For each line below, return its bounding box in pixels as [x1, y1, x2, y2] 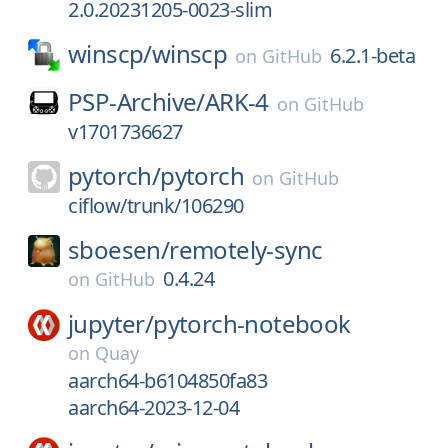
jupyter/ [68, 307, 154, 340]
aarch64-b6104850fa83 [68, 367, 267, 394]
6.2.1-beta [330, 42, 416, 69]
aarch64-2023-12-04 [68, 394, 239, 421]
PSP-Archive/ [68, 85, 205, 118]
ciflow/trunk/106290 [68, 192, 244, 219]
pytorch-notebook [153, 307, 351, 340]
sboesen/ [68, 233, 170, 266]
